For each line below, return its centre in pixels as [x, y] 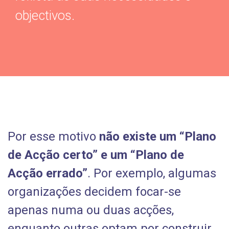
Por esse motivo [54, 136]
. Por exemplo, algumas [152, 173]
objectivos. [45, 15]
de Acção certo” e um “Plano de [96, 155]
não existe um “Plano [158, 136]
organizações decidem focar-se [95, 192]
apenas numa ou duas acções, [91, 210]
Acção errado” [48, 173]
